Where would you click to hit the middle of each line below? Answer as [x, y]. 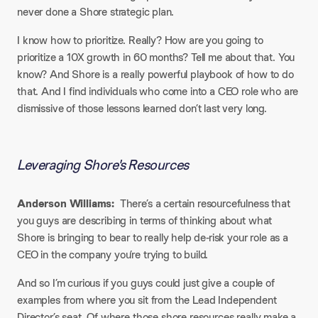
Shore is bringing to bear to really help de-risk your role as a [153, 237]
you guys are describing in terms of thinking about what [145, 220]
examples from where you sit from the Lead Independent [147, 300]
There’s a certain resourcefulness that [202, 203]
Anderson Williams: [66, 203]
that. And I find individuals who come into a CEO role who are [158, 91]
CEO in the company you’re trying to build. [113, 254]
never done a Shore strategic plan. [95, 12]
